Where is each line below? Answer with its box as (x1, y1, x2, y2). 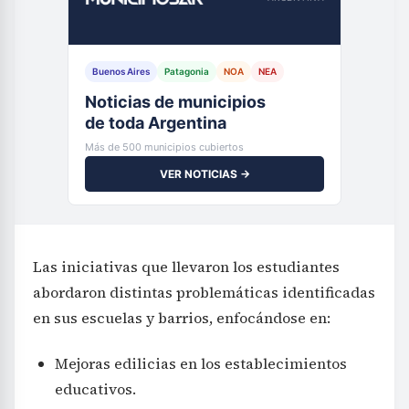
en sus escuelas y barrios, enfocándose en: (33, 307, 330, 328)
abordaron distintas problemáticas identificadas (33, 281, 375, 302)
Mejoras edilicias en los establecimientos (55, 352, 347, 373)
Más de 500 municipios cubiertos (85, 140, 244, 153)
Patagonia (164, 65, 209, 77)
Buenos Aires (92, 65, 150, 77)
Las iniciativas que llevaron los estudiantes (33, 256, 340, 277)
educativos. (55, 378, 136, 399)
